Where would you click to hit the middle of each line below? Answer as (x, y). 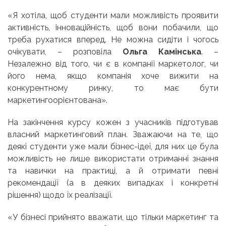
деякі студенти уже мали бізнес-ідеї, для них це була (113, 146)
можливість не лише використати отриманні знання (113, 158)
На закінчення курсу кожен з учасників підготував (113, 122)
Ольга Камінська (162, 51)
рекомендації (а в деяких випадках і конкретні (113, 183)
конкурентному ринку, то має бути (113, 88)
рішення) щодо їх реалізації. (60, 195)
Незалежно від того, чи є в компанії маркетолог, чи (113, 64)
